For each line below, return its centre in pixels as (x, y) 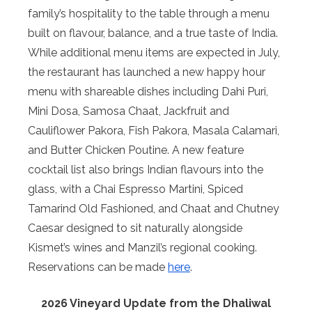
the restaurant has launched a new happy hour (147, 72)
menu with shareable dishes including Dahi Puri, (148, 92)
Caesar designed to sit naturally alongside (135, 228)
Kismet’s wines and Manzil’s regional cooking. (142, 248)
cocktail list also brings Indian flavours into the (146, 170)
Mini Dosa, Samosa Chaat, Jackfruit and (128, 111)
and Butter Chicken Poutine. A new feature (136, 150)
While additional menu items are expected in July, (154, 53)
